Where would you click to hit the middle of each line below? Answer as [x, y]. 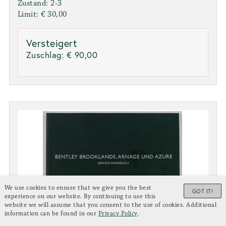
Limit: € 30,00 [42, 15]
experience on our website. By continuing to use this [80, 196]
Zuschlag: [46, 55]
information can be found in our [51, 213]
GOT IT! [203, 191]
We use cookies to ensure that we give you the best [78, 188]
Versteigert [52, 43]
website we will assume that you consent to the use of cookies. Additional [110, 205]
